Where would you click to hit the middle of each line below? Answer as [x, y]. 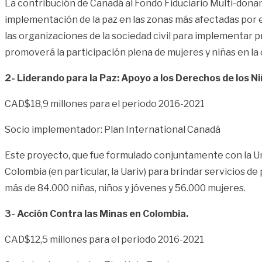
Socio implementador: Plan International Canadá [113, 129]
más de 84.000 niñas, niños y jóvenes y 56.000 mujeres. [125, 188]
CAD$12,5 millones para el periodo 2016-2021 [104, 239]
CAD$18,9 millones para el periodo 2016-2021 [105, 104]
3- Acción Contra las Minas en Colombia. [96, 213]
